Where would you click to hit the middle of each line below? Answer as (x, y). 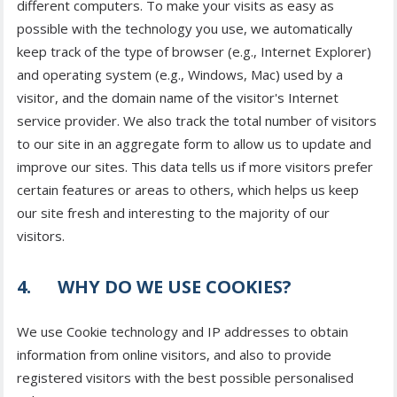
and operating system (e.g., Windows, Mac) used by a (180, 75)
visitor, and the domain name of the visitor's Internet (178, 98)
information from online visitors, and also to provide (174, 355)
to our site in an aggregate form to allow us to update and (194, 144)
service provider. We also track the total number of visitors (197, 121)
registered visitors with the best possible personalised (185, 378)
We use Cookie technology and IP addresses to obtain (183, 332)
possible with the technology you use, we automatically (185, 29)
